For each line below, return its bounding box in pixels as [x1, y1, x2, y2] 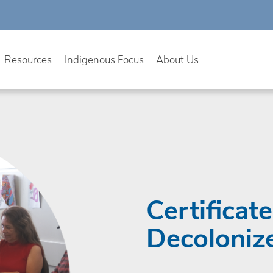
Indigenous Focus [64, 52, 144, 66]
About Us [156, 52, 199, 66]
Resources [4, 52, 52, 66]
